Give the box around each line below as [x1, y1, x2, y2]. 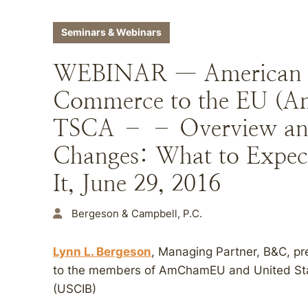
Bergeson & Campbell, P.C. [71, 207, 202, 220]
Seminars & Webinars [61, 27, 162, 38]
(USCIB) [53, 282, 96, 296]
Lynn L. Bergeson [53, 245, 151, 258]
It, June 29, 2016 [53, 170, 221, 197]
